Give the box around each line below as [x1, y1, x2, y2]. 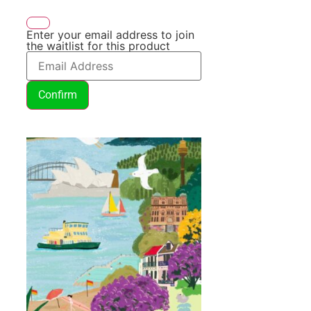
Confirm [37, 88, 77, 102]
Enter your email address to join [26, 28, 194, 42]
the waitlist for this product [26, 39, 170, 53]
